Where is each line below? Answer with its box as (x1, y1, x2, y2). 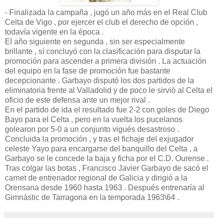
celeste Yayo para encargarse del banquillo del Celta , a (5, 144, 198, 153)
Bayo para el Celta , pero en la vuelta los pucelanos (5, 115, 182, 124)
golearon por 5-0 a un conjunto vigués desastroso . (5, 125, 179, 133)
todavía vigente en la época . (5, 27, 104, 36)
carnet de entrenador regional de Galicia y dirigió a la (5, 173, 187, 182)
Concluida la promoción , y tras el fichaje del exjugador (5, 134, 194, 143)
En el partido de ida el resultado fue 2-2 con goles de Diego (5, 105, 209, 114)
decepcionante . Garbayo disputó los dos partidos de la (5, 76, 194, 85)
